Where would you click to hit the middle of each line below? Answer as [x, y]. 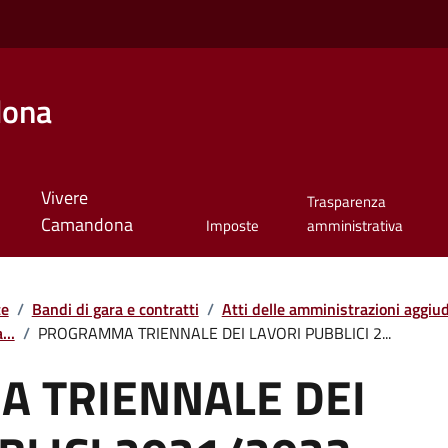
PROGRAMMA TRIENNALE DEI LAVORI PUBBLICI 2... [214, 332]
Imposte [232, 226]
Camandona [86, 225]
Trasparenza [346, 202]
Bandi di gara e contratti [115, 308]
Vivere [64, 198]
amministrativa [354, 226]
